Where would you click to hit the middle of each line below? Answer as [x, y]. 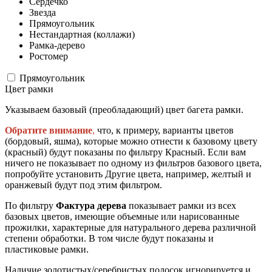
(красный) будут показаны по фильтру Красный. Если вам [125, 152]
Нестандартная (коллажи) [82, 34]
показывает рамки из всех [181, 205]
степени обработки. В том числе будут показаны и [109, 238]
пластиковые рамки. [47, 249]
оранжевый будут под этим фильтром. [83, 185]
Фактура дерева [91, 205]
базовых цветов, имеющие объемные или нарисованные [122, 216]
